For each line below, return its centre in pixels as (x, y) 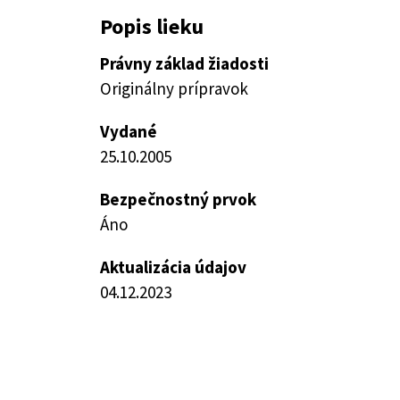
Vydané (129, 131)
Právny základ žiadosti (184, 63)
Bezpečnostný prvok (178, 199)
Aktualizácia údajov (173, 267)
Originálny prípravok (174, 88)
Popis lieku (152, 26)
